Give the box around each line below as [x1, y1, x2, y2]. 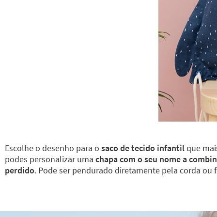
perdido [5, 165, 34, 176]
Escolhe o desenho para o [5, 142, 99, 154]
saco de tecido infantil [99, 142, 185, 154]
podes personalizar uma [5, 154, 95, 165]
